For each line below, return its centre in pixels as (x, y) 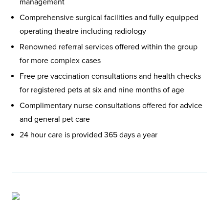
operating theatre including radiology (83, 31)
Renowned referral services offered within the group (109, 47)
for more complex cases (60, 60)
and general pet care (55, 119)
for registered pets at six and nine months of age (102, 90)
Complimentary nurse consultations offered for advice (111, 105)
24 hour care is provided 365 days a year (88, 135)
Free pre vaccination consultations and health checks (110, 76)
